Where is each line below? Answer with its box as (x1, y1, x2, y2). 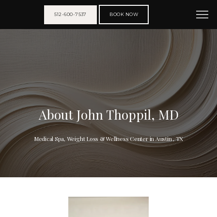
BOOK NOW (109, 12, 139, 17)
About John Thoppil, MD (38, 106, 179, 123)
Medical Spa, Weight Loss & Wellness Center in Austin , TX (33, 135, 184, 142)
